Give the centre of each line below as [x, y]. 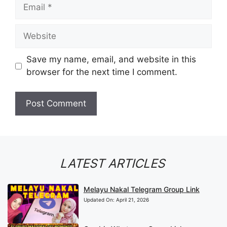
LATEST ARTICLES [113, 163]
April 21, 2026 [132, 199]
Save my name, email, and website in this [111, 60]
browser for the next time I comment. [102, 72]
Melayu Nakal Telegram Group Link [141, 189]
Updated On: [100, 199]
